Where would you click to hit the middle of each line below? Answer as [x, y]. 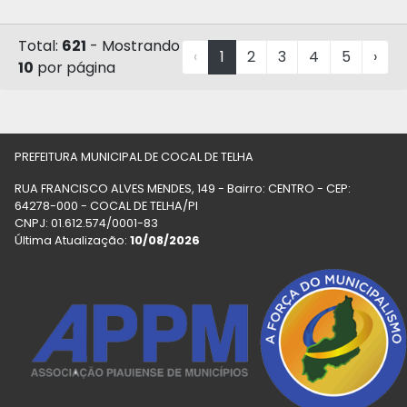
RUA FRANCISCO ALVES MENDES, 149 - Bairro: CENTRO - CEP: [183, 189]
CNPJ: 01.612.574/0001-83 [86, 223]
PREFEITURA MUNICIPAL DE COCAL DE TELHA [134, 157]
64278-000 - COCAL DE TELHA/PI [106, 206]
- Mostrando [133, 46]
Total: [40, 46]
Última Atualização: [72, 240]
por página [74, 68]
